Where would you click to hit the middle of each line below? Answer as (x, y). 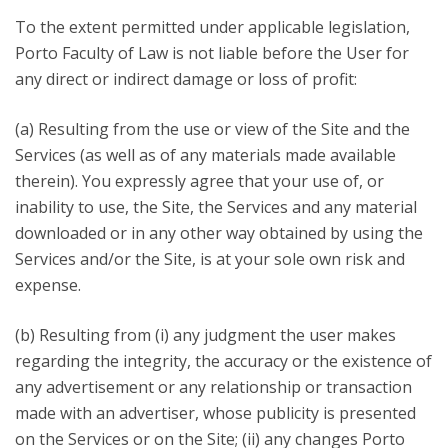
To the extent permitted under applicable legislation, (212, 27)
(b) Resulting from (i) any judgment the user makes (205, 335)
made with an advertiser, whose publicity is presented (215, 413)
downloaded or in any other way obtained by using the (219, 233)
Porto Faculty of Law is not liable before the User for (212, 53)
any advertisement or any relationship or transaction (213, 387)
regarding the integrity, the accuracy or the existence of (223, 361)
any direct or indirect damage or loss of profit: (186, 79)
